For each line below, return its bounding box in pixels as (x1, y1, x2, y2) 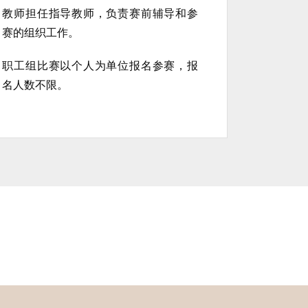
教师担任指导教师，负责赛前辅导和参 (2, 7, 199, 19)
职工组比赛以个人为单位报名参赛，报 (2, 59, 199, 71)
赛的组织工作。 (2, 26, 80, 38)
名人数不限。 (2, 78, 69, 91)
